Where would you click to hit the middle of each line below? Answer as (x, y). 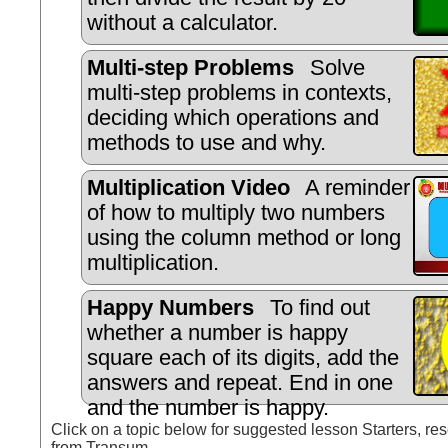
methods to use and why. (206, 143)
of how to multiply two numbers (236, 213)
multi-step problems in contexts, (239, 93)
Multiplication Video (188, 188)
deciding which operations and (233, 118)
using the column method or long (244, 238)
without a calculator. (182, 23)
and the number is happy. (208, 408)
